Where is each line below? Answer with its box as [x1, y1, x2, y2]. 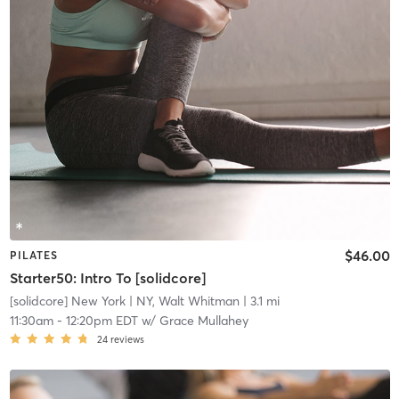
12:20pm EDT [65, 313, 138, 330]
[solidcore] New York [9, 293, 126, 310]
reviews [110, 333, 144, 346]
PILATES [9, 248, 58, 262]
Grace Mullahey [159, 313, 248, 330]
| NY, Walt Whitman [125, 293, 240, 310]
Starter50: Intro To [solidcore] [9, 269, 206, 288]
